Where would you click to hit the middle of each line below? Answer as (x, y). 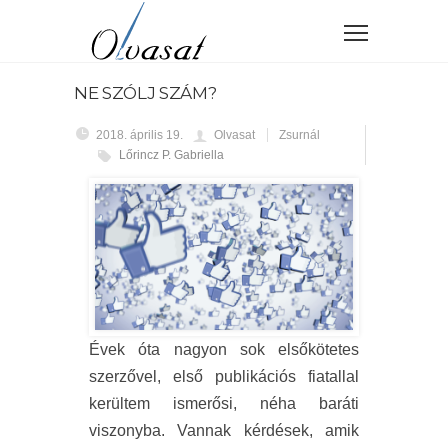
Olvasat (234, 135)
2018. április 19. (139, 135)
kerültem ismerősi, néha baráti (224, 403)
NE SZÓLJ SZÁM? (145, 93)
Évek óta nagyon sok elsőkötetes (224, 349)
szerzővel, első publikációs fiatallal (224, 376)
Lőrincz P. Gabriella (171, 155)
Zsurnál (299, 135)
